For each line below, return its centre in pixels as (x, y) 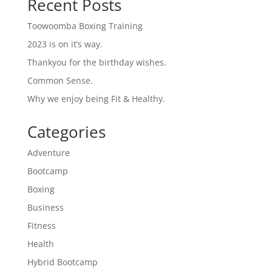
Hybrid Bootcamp (62, 262)
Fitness (41, 225)
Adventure (48, 152)
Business (45, 207)
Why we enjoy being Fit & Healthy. (96, 98)
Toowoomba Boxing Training (85, 25)
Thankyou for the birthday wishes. (97, 62)
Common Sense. (60, 80)
